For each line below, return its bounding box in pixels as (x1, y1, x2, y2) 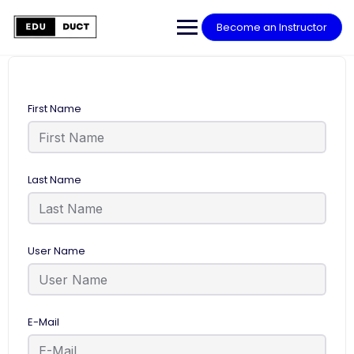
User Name (28, 243, 85, 258)
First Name (28, 101, 81, 116)
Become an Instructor (217, 20, 327, 35)
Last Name (28, 172, 81, 187)
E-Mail (28, 314, 59, 330)
